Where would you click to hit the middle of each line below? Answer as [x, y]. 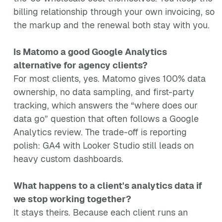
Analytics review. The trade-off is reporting [100, 132]
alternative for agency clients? [81, 65]
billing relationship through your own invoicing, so [114, 12]
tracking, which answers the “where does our [106, 105]
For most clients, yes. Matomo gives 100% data [110, 79]
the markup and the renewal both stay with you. [111, 25]
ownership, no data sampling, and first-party [104, 92]
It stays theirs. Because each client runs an [101, 212]
